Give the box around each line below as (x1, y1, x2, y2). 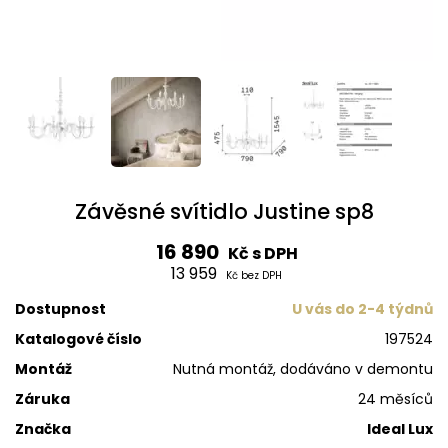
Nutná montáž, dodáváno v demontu (173, 359, 433, 380)
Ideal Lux (367, 419, 433, 440)
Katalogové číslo (15, 329, 142, 350)
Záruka (15, 389, 70, 410)
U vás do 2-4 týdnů (292, 299, 433, 320)
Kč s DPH (227, 242, 298, 266)
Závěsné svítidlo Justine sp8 (74, 197, 374, 227)
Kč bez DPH (226, 268, 282, 284)
